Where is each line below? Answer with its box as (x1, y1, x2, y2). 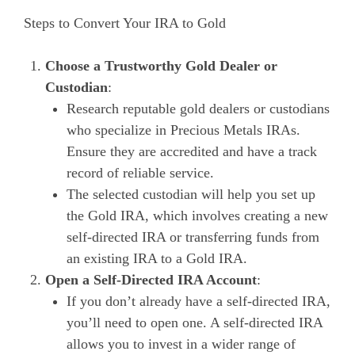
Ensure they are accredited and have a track (67, 143, 317, 159)
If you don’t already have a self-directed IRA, (67, 292, 330, 309)
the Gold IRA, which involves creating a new (67, 207, 328, 223)
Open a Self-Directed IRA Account (45, 271, 257, 288)
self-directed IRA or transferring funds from (67, 228, 319, 245)
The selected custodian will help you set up (67, 185, 315, 202)
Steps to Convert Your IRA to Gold (24, 14, 226, 31)
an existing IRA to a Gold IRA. (67, 250, 247, 266)
